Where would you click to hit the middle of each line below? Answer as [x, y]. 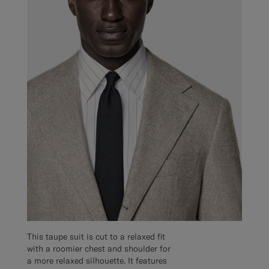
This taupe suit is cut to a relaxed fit [96, 237]
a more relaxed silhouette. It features [97, 261]
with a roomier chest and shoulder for [99, 249]
